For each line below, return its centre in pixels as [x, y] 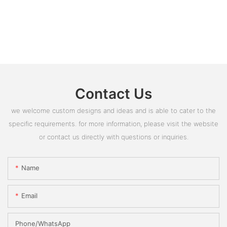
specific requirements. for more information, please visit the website [113, 123]
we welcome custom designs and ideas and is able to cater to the [113, 110]
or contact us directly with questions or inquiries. [113, 137]
